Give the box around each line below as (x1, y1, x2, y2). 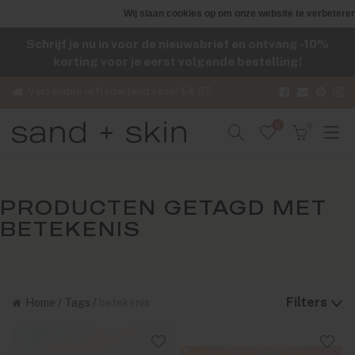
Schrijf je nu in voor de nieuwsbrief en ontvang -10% (26, 36, 329, 51)
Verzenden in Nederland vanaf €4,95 (28, 86, 212, 97)
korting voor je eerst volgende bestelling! (53, 54, 302, 68)
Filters (286, 295, 327, 310)
